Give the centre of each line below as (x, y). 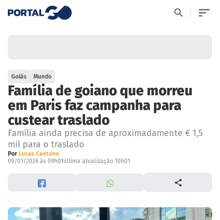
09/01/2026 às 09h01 (36, 161)
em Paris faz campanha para (95, 106)
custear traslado (59, 120)
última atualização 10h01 (97, 161)
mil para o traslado (46, 145)
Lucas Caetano (39, 154)
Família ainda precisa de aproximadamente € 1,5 (105, 133)
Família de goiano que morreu (100, 91)
